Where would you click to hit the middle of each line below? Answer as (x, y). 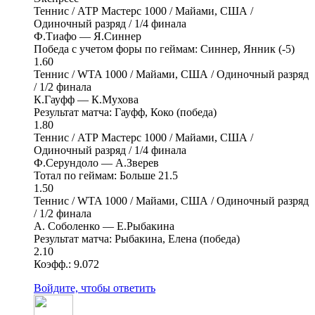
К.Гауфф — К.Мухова (86, 99)
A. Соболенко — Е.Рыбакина (104, 226)
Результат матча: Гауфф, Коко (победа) (125, 112)
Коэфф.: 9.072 (66, 264)
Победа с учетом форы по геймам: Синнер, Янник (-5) (164, 49)
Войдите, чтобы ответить (95, 288)
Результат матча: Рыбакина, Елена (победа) (137, 238)
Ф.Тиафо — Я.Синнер (88, 36)
